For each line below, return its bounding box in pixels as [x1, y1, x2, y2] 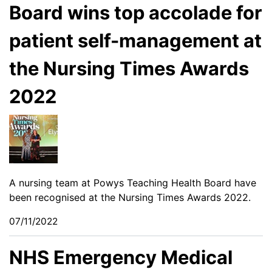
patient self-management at [9, 29, 262, 52]
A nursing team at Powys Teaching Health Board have [9, 177, 256, 189]
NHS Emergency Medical [9, 246, 233, 269]
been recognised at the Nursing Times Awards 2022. [9, 191, 251, 204]
